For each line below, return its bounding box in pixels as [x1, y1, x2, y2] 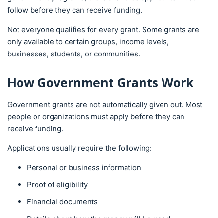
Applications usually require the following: [7, 143, 152, 153]
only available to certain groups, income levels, [7, 36, 169, 46]
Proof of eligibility [27, 180, 88, 189]
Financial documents [27, 197, 98, 206]
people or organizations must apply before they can [7, 111, 184, 121]
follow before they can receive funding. [7, 5, 142, 15]
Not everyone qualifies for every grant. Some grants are [7, 24, 199, 34]
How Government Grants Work [7, 73, 194, 91]
